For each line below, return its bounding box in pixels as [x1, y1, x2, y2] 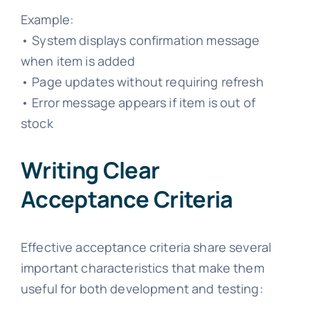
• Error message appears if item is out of [20, 93, 255, 111]
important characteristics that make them [20, 259, 264, 276]
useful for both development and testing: [20, 280, 263, 297]
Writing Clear [20, 154, 160, 186]
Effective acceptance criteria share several [20, 239, 272, 255]
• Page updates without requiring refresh [20, 73, 264, 90]
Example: [20, 10, 74, 28]
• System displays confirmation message [20, 31, 260, 48]
